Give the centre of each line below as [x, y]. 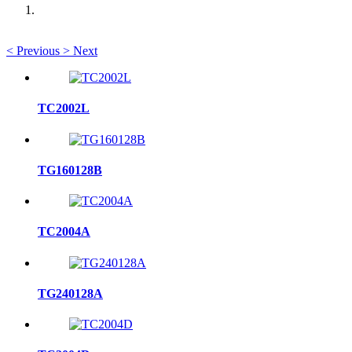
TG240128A [70, 293]
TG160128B [70, 170]
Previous [38, 51]
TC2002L [64, 108]
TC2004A [64, 232]
